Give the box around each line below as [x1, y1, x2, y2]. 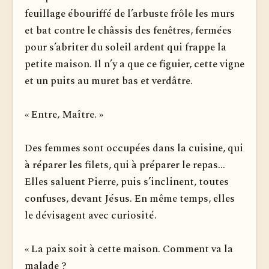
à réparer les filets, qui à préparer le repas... [25, 157, 225, 173]
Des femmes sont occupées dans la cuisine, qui [25, 141, 243, 156]
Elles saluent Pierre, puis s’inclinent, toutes [25, 174, 229, 190]
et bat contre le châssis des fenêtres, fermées [25, 23, 232, 38]
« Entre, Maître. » [25, 107, 103, 122]
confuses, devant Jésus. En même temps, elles [25, 191, 235, 207]
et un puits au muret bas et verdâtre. [25, 73, 193, 89]
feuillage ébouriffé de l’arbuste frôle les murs [25, 6, 235, 22]
